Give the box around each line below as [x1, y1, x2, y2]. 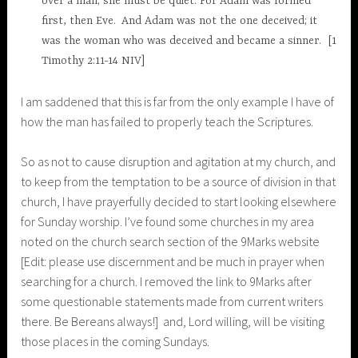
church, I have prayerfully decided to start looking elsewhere [21, 193, 337, 210]
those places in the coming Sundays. [21, 333, 210, 350]
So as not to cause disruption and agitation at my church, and [21, 153, 336, 170]
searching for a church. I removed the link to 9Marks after [21, 273, 312, 290]
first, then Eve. [41, 14, 116, 28]
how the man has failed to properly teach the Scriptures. [21, 113, 314, 129]
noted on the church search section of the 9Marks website [21, 233, 320, 250]
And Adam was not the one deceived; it [121, 14, 317, 28]
